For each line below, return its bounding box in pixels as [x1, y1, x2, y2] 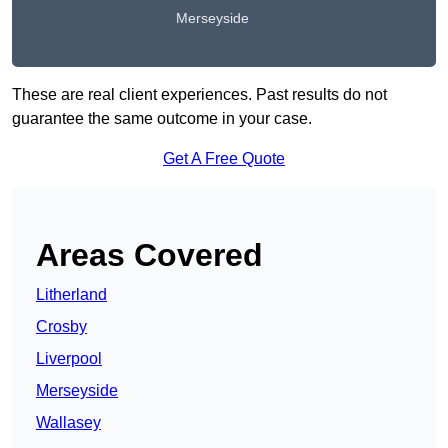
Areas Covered [36, 237, 263, 274]
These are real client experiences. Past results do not [12, 86, 387, 104]
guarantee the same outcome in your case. [12, 110, 312, 128]
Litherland [36, 286, 107, 304]
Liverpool [36, 350, 102, 368]
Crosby [36, 318, 87, 336]
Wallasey [36, 414, 101, 432]
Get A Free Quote [163, 150, 285, 168]
